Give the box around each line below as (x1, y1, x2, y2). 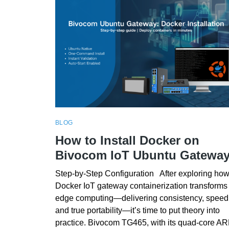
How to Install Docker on (55, 133, 199, 147)
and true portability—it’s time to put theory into (55, 205, 220, 215)
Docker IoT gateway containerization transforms (55, 181, 227, 190)
